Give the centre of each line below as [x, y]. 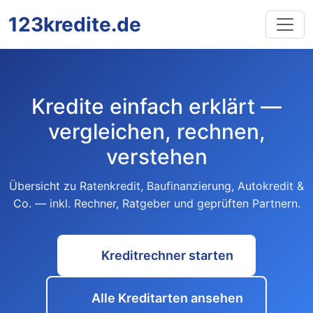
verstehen [156, 156]
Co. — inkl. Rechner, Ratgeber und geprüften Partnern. [156, 203]
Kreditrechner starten [167, 255]
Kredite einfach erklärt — [156, 106]
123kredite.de [75, 24]
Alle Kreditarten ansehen [167, 298]
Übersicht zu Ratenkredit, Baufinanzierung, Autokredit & [156, 186]
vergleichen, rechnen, [156, 131]
